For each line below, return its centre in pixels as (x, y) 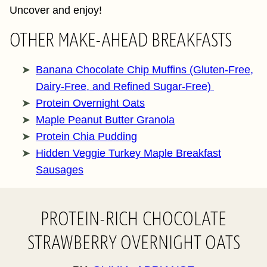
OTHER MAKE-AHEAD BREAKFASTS (122, 40)
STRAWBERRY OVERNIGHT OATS (133, 243)
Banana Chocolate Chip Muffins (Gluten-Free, (145, 70)
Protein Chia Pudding (86, 136)
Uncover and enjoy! (56, 10)
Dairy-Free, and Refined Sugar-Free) (125, 86)
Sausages (60, 170)
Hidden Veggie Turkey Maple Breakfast (128, 153)
